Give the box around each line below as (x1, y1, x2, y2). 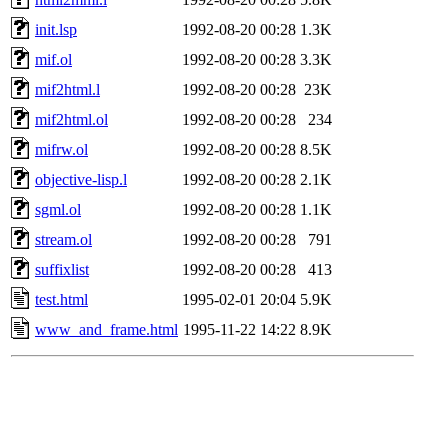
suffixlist (35, 260, 89, 278)
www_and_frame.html (35, 320, 178, 338)
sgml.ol (35, 200, 81, 218)
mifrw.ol (35, 140, 88, 158)
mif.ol (35, 50, 72, 68)
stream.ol (35, 230, 92, 248)
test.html (35, 290, 88, 308)
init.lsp (35, 20, 77, 38)
